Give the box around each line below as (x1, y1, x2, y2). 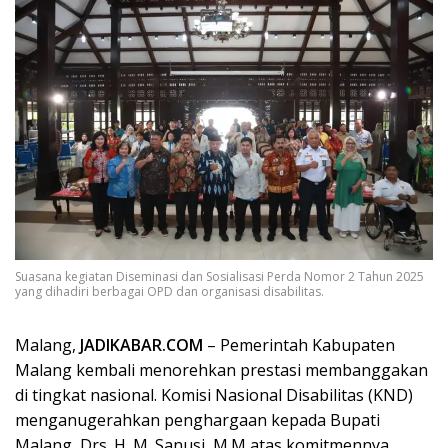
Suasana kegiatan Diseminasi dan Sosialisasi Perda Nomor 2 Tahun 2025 (15, 268, 424, 286)
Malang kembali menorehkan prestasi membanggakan (15, 359, 428, 382)
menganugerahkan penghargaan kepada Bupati (15, 409, 380, 432)
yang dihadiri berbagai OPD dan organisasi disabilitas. (15, 283, 324, 301)
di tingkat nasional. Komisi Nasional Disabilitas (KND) (15, 384, 413, 407)
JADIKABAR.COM (80, 334, 203, 357)
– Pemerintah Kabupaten (203, 334, 395, 357)
